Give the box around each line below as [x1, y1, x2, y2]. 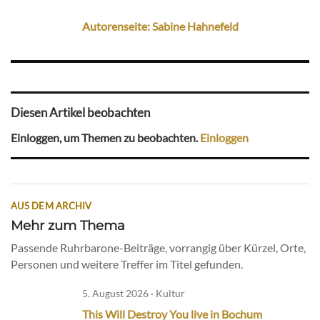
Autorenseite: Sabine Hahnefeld [81, 19, 239, 33]
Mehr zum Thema [11, 217, 125, 234]
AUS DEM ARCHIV [11, 200, 92, 212]
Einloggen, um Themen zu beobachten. [11, 131, 200, 145]
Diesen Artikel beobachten [11, 104, 150, 120]
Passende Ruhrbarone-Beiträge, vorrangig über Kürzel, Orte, [11, 241, 306, 255]
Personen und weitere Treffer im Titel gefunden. [11, 257, 243, 271]
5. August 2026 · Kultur [82, 287, 185, 300]
